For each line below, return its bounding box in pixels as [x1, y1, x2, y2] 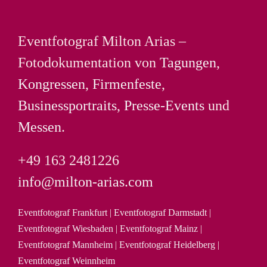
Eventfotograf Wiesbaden [18, 223, 113, 234]
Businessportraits [18, 98, 117, 114]
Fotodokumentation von [18, 55, 160, 71]
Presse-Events [124, 98, 204, 114]
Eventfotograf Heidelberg [119, 240, 215, 250]
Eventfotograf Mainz [120, 223, 198, 234]
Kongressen [18, 76, 85, 92]
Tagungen [160, 55, 216, 71]
